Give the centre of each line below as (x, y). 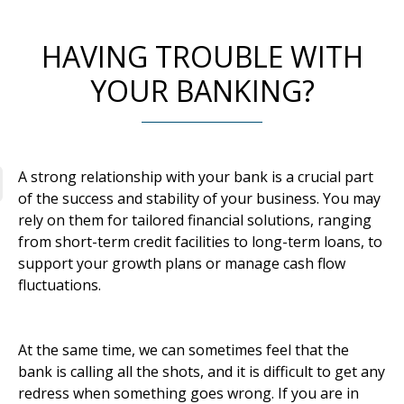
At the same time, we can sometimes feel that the (184, 350)
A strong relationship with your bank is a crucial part (196, 177)
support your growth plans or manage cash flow (182, 264)
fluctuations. (60, 285)
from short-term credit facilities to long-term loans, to (200, 242)
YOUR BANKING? (202, 91)
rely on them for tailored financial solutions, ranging (195, 220)
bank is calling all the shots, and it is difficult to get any (202, 372)
